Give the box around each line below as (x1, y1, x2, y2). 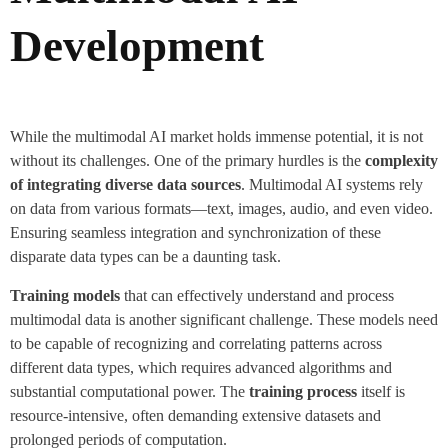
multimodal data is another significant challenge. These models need (10, 310, 438, 328)
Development (10, 21, 264, 72)
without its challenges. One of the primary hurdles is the (10, 152, 365, 170)
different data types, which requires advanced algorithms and (10, 358, 392, 376)
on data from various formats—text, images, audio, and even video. (10, 200, 433, 218)
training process (249, 382, 357, 400)
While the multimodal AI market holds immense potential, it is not (10, 128, 423, 146)
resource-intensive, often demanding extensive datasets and (10, 406, 381, 424)
